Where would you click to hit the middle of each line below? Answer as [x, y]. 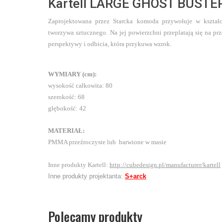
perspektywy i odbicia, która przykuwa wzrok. [110, 44]
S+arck [136, 176]
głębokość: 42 [67, 108]
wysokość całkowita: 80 [80, 85]
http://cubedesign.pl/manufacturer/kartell [165, 165]
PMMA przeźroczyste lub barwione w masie [107, 142]
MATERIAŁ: [66, 131]
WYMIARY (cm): [72, 74]
